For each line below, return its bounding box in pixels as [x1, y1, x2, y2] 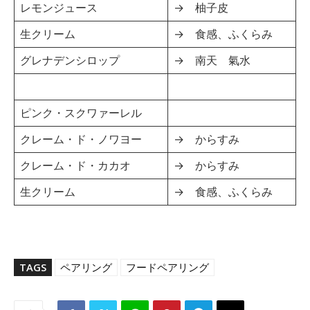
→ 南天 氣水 [174, 53, 250, 67]
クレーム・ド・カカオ [20, 158, 131, 172]
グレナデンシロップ [20, 53, 120, 67]
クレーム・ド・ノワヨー [20, 131, 142, 146]
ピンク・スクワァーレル [20, 105, 142, 120]
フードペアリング [126, 259, 209, 274]
